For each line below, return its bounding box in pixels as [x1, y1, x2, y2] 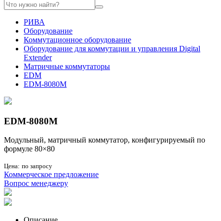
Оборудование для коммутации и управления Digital [24, 44, 200, 53]
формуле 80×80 [4, 145, 55, 153]
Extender [24, 53, 52, 62]
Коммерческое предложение [4, 170, 99, 179]
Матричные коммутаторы [24, 62, 110, 71]
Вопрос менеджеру [4, 179, 68, 188]
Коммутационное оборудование [24, 36, 131, 44]
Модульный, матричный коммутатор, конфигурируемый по [4, 136, 205, 145]
